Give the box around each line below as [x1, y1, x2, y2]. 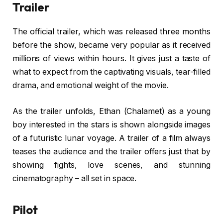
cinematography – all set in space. [12, 173, 137, 183]
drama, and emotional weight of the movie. [12, 81, 169, 91]
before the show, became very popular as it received [12, 40, 211, 50]
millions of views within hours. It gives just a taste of [12, 54, 211, 64]
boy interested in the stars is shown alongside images [12, 119, 211, 129]
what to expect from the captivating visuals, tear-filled [12, 67, 211, 77]
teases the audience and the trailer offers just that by [12, 146, 211, 156]
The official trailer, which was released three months [12, 27, 211, 37]
